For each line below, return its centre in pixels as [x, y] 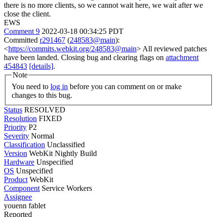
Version [15, 153]
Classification [24, 144]
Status [13, 109]
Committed [22, 40]
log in [59, 86]
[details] [41, 66]
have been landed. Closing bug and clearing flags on [85, 57]
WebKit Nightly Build [62, 153]
